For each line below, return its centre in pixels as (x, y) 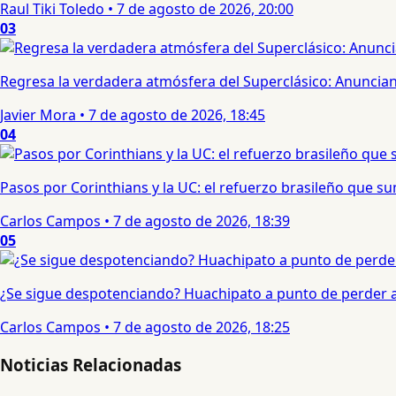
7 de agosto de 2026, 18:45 (177, 115)
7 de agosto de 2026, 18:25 (202, 327)
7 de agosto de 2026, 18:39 (202, 221)
